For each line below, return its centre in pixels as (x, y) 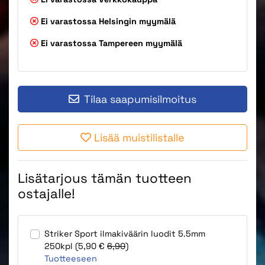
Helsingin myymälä (137, 22)
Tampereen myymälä (140, 43)
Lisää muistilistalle (139, 138)
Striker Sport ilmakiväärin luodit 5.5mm (125, 234)
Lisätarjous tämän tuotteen (105, 178)
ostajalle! (46, 194)
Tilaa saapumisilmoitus (140, 99)
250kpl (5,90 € (76, 246)
